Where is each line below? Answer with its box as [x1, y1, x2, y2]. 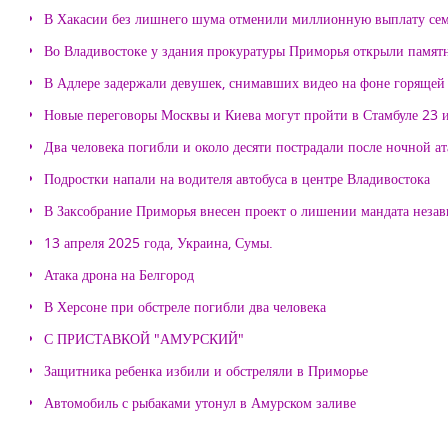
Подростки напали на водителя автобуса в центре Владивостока [44, 169, 430, 188]
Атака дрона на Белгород [44, 265, 194, 284]
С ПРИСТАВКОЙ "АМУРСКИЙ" [44, 329, 244, 348]
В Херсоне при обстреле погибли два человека [44, 297, 326, 316]
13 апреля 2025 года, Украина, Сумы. [44, 233, 273, 252]
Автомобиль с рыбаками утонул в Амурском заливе [44, 393, 356, 412]
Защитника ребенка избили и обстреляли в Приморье [44, 361, 368, 380]
